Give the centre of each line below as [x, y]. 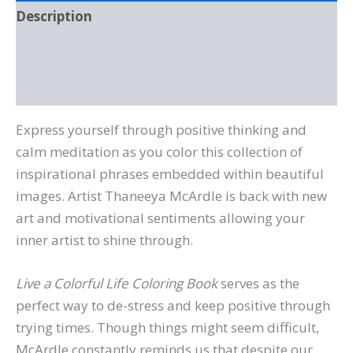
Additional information [94, 52]
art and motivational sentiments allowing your [160, 217]
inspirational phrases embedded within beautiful [170, 173]
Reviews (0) [54, 87]
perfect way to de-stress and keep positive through [173, 305]
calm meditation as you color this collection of [159, 151]
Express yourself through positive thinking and [161, 129]
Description [54, 17]
